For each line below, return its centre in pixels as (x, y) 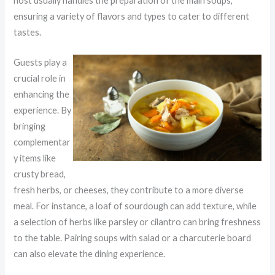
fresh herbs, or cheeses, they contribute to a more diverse (129, 190)
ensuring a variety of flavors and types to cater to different (132, 16)
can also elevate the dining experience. (90, 254)
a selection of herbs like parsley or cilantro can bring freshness (137, 222)
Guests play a (41, 62)
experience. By (43, 110)
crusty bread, (40, 174)
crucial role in (40, 78)
